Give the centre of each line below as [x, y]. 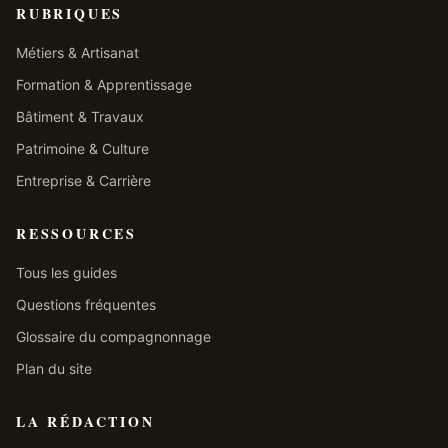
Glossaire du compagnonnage [113, 337]
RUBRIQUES [70, 14]
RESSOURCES [76, 234]
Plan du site [54, 369]
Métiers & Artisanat [77, 53]
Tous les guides [66, 273]
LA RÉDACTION [85, 422]
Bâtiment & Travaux [80, 117]
